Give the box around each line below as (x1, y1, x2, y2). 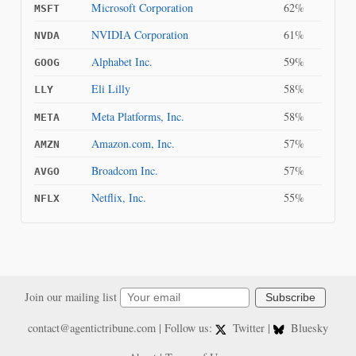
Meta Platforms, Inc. (91, 108, 184, 124)
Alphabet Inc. (91, 54, 153, 70)
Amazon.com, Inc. (91, 135, 175, 151)
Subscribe (265, 291, 316, 304)
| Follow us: (155, 320, 215, 336)
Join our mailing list (25, 288, 121, 304)
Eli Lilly (91, 81, 130, 97)
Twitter (230, 320, 268, 336)
